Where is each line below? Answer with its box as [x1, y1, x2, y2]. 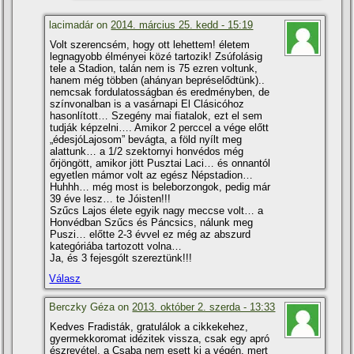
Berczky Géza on [49, 300, 133, 313]
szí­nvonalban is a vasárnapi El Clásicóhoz [50, 97, 245, 110]
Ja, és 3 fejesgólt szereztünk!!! [50, 251, 193, 264]
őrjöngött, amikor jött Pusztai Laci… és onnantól [50, 156, 271, 169]
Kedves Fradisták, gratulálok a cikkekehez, [50, 320, 249, 333]
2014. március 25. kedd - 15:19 [111, 18, 254, 31]
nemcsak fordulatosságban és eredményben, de [50, 85, 270, 98]
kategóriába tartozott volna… [50, 239, 183, 252]
